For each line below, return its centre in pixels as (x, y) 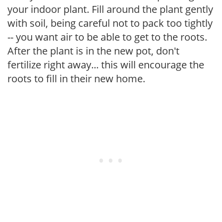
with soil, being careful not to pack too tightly (110, 23)
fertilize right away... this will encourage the (106, 64)
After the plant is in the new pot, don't (93, 51)
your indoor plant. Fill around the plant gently (110, 9)
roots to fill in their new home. (76, 78)
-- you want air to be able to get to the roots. (107, 37)
